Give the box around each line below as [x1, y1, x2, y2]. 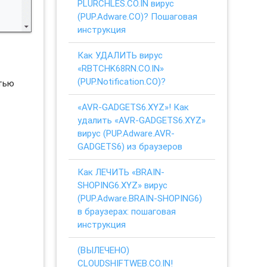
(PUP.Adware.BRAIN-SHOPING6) [77, 192, 203, 204]
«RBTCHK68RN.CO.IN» [77, 62, 164, 74]
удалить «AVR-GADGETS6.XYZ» [77, 114, 206, 126]
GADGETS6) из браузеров [77, 140, 183, 152]
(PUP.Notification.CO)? [77, 75, 166, 87]
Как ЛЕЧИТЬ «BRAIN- [77, 166, 165, 178]
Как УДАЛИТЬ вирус [77, 49, 163, 61]
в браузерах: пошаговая [77, 205, 176, 217]
